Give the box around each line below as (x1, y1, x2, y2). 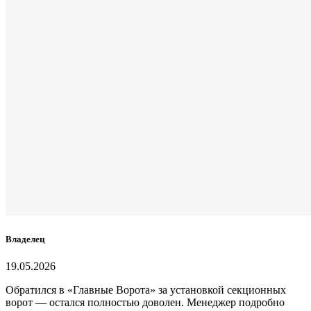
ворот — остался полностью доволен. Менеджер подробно (6, 296, 285, 308)
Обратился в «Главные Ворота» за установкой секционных (6, 283, 286, 296)
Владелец (6, 233, 44, 244)
